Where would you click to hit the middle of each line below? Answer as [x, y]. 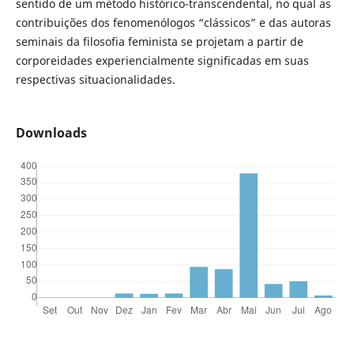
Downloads [51, 132]
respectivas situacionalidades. [95, 79]
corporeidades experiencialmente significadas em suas [162, 60]
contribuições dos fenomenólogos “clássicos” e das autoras [173, 22]
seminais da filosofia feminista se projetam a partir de [159, 41]
